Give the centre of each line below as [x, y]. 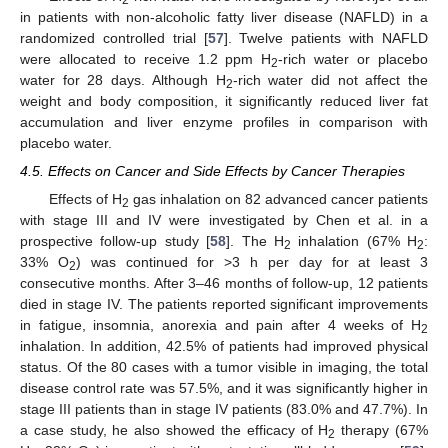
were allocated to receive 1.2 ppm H [146, 58]
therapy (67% [382, 429]
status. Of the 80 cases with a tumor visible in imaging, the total [224, 366]
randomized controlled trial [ [114, 37]
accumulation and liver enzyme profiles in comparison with [224, 121]
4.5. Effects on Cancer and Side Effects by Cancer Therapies [212, 170]
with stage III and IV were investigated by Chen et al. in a [224, 219]
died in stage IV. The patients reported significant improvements [224, 303]
